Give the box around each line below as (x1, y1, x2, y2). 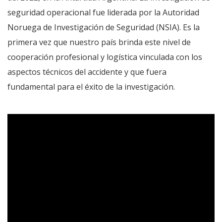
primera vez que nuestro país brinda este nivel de (7, 37, 191, 48)
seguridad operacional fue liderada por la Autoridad (7, 7, 199, 18)
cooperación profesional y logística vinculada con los (7, 52, 202, 62)
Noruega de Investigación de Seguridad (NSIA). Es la (7, 22, 200, 33)
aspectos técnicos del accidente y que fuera (7, 66, 166, 77)
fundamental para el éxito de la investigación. (7, 81, 175, 92)
